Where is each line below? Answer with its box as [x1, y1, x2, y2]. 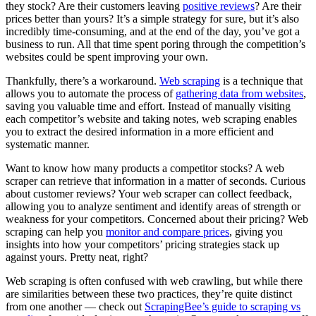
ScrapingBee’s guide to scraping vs [145, 300, 300, 313]
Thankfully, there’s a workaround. [6, 75, 159, 87]
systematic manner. [6, 138, 92, 151]
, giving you [229, 226, 283, 238]
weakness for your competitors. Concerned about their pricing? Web [6, 213, 308, 226]
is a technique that [220, 75, 303, 87]
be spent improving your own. [71, 51, 211, 63]
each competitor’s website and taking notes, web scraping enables [6, 113, 297, 126]
